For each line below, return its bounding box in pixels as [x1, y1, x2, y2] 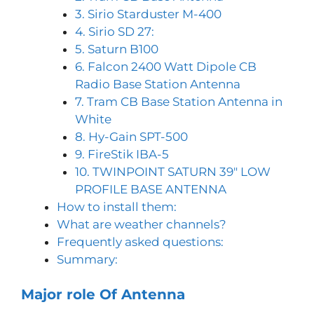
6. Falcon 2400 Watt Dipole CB [74, 59, 257, 74]
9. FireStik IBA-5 [74, 146, 169, 161]
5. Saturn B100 [74, 41, 158, 56]
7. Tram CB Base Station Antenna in [74, 94, 282, 109]
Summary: [57, 252, 118, 266]
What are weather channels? [57, 217, 226, 231]
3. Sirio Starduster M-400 [74, 6, 221, 21]
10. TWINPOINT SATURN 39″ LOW [74, 164, 271, 179]
